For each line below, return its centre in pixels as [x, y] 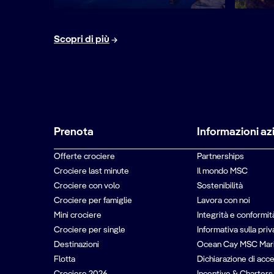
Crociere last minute [91, 171]
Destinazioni [76, 245]
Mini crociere [78, 215]
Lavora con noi [223, 201]
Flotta [65, 259]
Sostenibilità [220, 186]
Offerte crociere [84, 157]
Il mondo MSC [222, 171]
